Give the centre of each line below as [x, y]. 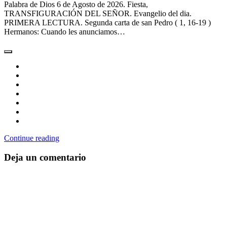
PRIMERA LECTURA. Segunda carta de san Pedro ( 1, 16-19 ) [107, 22]
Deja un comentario [45, 158]
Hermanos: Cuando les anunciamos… [65, 31]
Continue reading [32, 138]
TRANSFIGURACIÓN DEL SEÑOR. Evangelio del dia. [98, 13]
